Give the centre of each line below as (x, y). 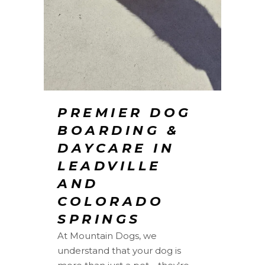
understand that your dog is (119, 250)
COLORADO (111, 201)
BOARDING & (118, 130)
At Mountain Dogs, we (107, 235)
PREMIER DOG (125, 112)
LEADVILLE (109, 166)
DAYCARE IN (116, 148)
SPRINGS (99, 219)
